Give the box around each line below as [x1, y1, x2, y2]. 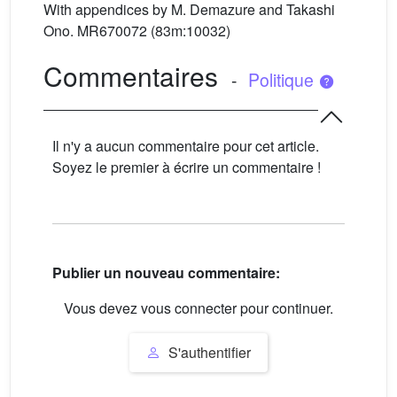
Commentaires [43, 57, 218, 95]
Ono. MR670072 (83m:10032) [43, 20, 230, 41]
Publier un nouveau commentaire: [52, 262, 280, 284]
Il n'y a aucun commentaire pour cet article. [52, 136, 319, 156]
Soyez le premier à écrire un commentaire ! [52, 157, 321, 177]
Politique [247, 67, 318, 92]
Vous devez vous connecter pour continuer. [64, 298, 333, 319]
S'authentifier [165, 341, 251, 362]
